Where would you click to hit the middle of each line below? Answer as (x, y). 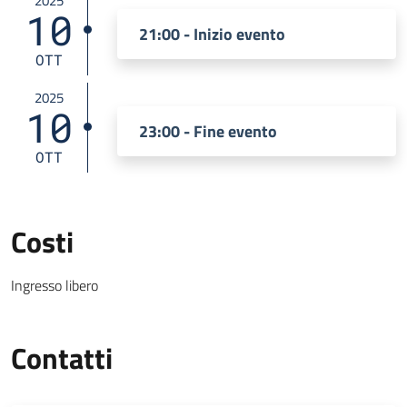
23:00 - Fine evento (208, 131)
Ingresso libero (55, 285)
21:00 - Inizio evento (212, 34)
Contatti (62, 357)
